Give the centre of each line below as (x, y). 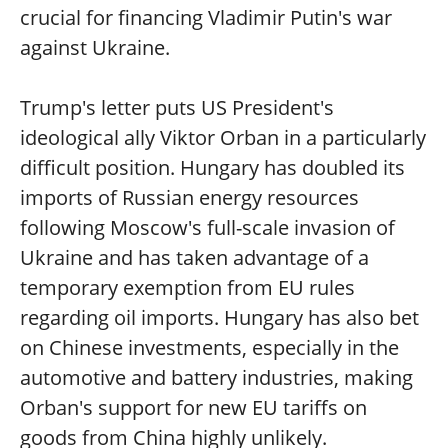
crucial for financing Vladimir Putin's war (206, 17)
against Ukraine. (95, 47)
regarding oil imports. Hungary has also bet (219, 317)
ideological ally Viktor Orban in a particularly (223, 137)
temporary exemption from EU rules (187, 287)
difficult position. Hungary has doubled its (212, 167)
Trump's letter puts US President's (177, 107)
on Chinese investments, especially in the (209, 347)
